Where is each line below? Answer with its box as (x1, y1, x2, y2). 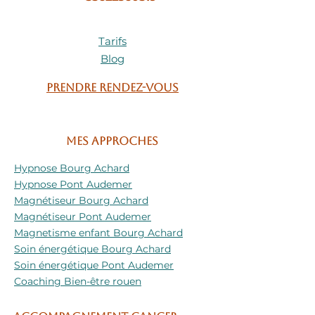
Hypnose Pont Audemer (14, 177, 132, 191)
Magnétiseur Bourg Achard (14, 193, 148, 207)
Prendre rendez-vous (46, 80, 179, 94)
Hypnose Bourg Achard (14, 161, 129, 174)
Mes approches (65, 134, 158, 148)
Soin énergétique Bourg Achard (14, 242, 171, 255)
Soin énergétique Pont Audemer (14, 258, 174, 271)
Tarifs (98, 34, 127, 48)
